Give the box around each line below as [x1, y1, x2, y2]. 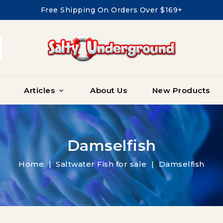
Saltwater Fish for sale [56, 159, 147, 169]
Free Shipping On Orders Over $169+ [40, 5, 183, 14]
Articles [24, 86, 55, 95]
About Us [90, 86, 127, 95]
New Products [152, 86, 210, 95]
